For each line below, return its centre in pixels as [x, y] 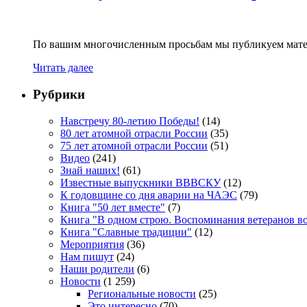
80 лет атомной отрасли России [134, 133]
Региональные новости [142, 293]
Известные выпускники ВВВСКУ [140, 182]
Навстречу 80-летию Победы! [130, 121]
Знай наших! [90, 170]
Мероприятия [92, 244]
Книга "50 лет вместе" [113, 207]
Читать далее [63, 68]
